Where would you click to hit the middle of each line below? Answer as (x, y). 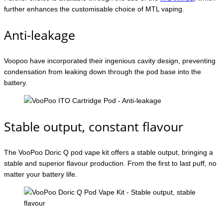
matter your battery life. (41, 174)
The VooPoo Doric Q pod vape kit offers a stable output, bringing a (109, 152)
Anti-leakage (40, 35)
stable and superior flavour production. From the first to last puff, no (110, 163)
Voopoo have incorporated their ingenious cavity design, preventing (110, 60)
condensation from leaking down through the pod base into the (103, 71)
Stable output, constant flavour (94, 126)
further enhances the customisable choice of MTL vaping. (94, 9)
